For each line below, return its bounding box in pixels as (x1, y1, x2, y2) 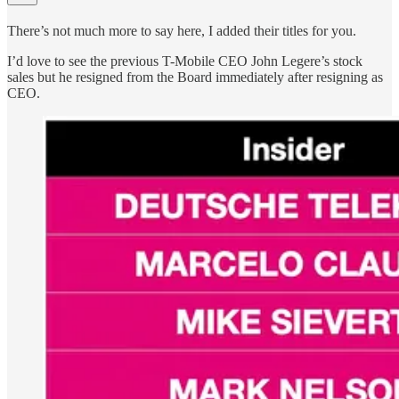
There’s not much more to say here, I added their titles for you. (7, 23, 356, 38)
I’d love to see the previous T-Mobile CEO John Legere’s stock (7, 53, 362, 69)
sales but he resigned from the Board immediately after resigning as (7, 69, 383, 85)
